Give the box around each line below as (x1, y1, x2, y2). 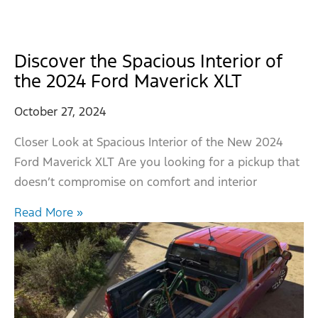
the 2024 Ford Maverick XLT (14, 70, 242, 93)
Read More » (14, 204, 83, 220)
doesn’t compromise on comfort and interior (14, 174, 257, 190)
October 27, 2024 (14, 104, 106, 120)
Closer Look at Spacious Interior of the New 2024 (14, 134, 283, 150)
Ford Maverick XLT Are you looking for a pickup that (14, 154, 300, 170)
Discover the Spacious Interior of (14, 50, 282, 73)
